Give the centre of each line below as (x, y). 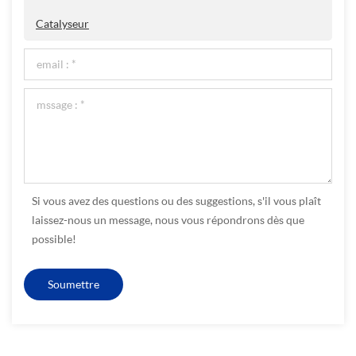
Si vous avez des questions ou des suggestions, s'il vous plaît (176, 201)
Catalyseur (62, 24)
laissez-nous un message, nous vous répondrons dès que (168, 220)
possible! (54, 239)
